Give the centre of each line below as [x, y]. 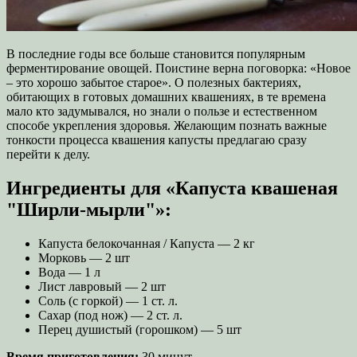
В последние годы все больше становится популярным [156, 53]
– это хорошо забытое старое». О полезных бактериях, [154, 82]
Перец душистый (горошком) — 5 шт [140, 329]
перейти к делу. [48, 154]
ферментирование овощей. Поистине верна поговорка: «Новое [178, 68]
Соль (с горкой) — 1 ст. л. [108, 300]
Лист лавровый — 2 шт [102, 286]
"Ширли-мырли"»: [89, 209]
